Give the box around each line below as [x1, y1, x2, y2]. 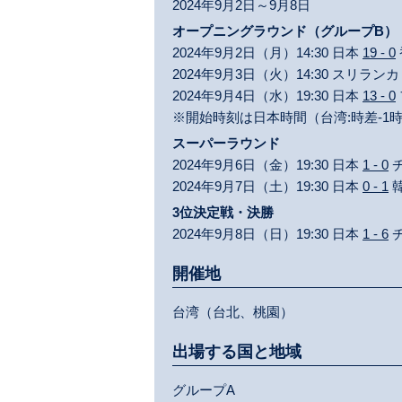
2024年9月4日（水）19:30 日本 [172, 88, 363, 103]
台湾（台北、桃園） [172, 304, 293, 319]
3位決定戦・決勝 [172, 205, 274, 220]
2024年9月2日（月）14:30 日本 [172, 45, 363, 60]
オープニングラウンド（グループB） [172, 23, 398, 39]
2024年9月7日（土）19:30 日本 [172, 179, 363, 194]
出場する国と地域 [172, 343, 301, 361]
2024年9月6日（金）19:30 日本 [172, 157, 363, 172]
